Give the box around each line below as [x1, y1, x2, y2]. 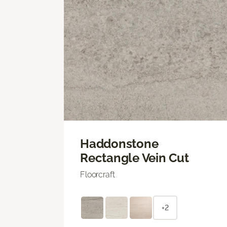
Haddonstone [80, 136, 159, 151]
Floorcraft [80, 169, 115, 179]
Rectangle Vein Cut [80, 150, 189, 165]
